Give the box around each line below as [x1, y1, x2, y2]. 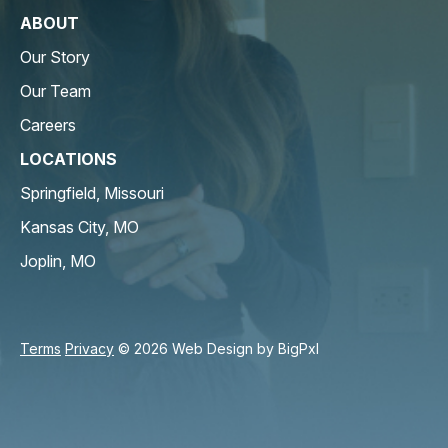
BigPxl [278, 339, 319, 357]
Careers [20, 114, 76, 135]
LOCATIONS [20, 148, 117, 169]
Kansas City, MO [20, 216, 139, 237]
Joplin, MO [20, 250, 96, 271]
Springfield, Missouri [20, 182, 164, 203]
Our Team [20, 80, 91, 101]
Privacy [65, 339, 114, 357]
